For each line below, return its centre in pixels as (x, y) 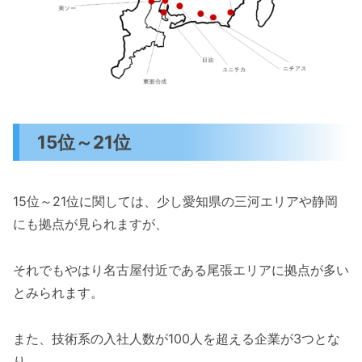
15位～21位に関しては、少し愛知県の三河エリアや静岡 (175, 202)
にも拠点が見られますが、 (90, 224)
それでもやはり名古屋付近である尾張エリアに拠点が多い (181, 269)
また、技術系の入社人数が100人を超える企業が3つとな (177, 338)
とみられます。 (58, 292)
